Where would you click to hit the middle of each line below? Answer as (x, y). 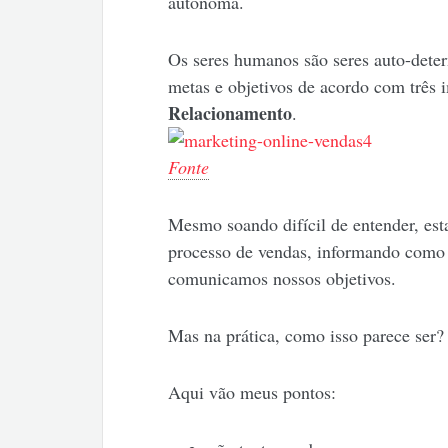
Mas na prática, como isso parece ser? (305, 335)
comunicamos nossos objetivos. (281, 278)
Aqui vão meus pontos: (251, 392)
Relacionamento (229, 113)
